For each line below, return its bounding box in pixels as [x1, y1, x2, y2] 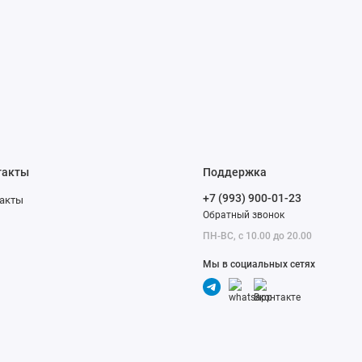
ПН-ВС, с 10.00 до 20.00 [203, 230, 313, 242]
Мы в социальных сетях [203, 258, 316, 270]
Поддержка [203, 166, 267, 179]
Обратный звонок [203, 209, 285, 221]
